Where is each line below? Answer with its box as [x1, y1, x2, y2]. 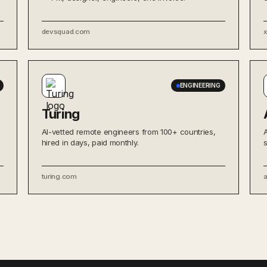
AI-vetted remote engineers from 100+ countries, [41, 126, 216, 136]
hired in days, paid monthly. [41, 137, 139, 147]
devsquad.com [41, 27, 91, 36]
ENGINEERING [179, 82, 221, 89]
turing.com [41, 172, 77, 181]
